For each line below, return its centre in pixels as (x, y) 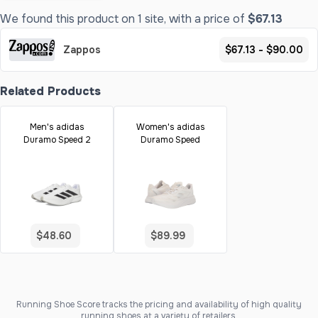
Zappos (82, 50)
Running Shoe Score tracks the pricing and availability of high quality (159, 305)
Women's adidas (170, 127)
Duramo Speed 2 (57, 140)
